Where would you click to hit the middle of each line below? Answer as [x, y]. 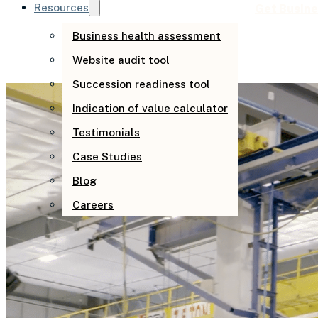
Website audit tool [121, 60]
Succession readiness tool [141, 84]
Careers [93, 205]
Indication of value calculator [150, 108]
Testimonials [106, 132]
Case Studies [107, 157]
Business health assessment [147, 36]
